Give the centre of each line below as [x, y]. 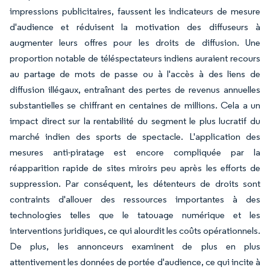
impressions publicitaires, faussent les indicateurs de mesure [135, 11]
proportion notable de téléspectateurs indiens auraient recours [135, 58]
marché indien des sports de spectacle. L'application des [135, 137]
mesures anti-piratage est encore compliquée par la [135, 152]
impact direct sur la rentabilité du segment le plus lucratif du [135, 121]
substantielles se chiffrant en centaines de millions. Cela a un [135, 105]
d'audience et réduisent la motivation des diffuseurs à [135, 27]
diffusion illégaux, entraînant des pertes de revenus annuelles [135, 89]
